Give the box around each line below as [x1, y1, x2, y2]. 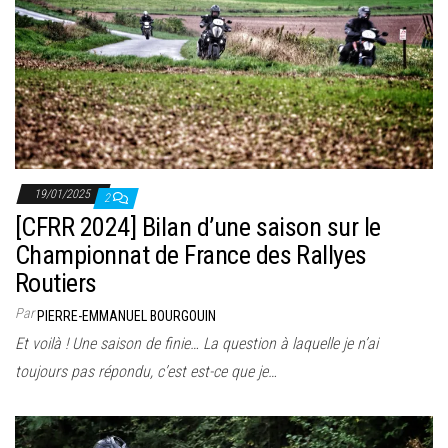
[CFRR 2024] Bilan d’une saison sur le [15, 212, 381, 243]
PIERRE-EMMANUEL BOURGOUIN [37, 308, 216, 325]
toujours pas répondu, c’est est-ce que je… [15, 362, 277, 382]
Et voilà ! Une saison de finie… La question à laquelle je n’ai [15, 334, 378, 354]
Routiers [15, 268, 97, 299]
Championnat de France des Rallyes [15, 240, 367, 271]
